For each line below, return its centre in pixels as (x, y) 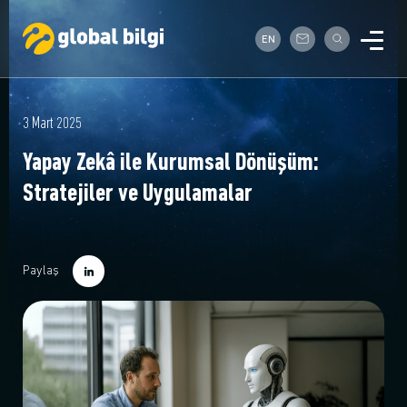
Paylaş (41, 271)
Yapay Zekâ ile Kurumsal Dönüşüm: (171, 164)
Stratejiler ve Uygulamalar (138, 194)
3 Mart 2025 (52, 124)
